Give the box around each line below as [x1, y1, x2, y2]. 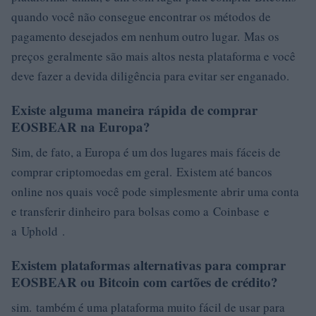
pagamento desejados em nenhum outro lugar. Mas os [11, 28, 279, 44]
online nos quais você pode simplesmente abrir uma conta [11, 183, 299, 200]
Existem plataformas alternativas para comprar [11, 255, 286, 274]
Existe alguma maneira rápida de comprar [11, 100, 257, 119]
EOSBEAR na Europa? [11, 117, 150, 136]
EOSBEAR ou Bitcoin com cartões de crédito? [11, 272, 278, 291]
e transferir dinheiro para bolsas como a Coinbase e [11, 203, 269, 219]
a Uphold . [11, 223, 65, 239]
